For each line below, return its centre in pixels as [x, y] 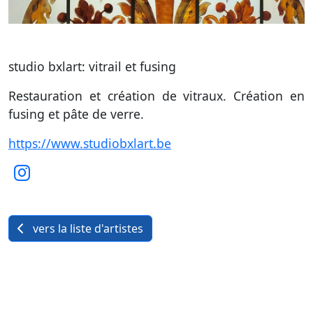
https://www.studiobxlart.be [90, 144]
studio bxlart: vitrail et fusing [92, 67]
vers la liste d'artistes [87, 229]
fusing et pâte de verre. [76, 114]
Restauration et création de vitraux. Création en [156, 96]
